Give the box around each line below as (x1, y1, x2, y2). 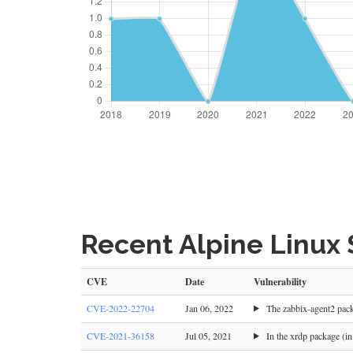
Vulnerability (254, 273, 307, 288)
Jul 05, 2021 (185, 329, 232, 342)
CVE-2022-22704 (87, 301, 154, 314)
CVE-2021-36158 (87, 329, 154, 342)
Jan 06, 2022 (185, 301, 233, 314)
